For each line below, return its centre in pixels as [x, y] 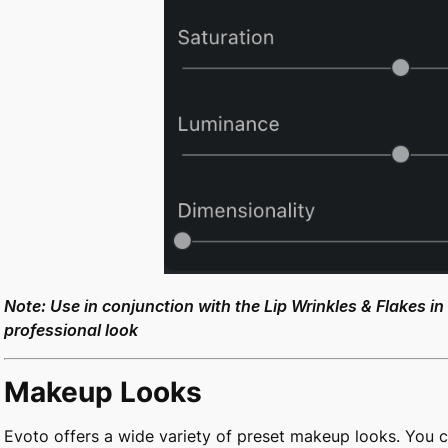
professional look [71, 330]
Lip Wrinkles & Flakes [345, 306]
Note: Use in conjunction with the [134, 306]
